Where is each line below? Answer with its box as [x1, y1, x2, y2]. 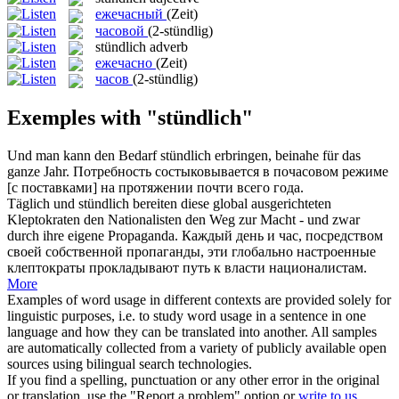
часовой [95, 22, 144, 38]
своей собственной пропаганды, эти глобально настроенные [7, 243, 376, 259]
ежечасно [95, 55, 152, 71]
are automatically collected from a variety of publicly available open [7, 339, 387, 355]
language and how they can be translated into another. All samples [7, 323, 377, 339]
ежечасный [95, 6, 163, 22]
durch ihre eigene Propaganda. [7, 227, 178, 243]
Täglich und [7, 195, 78, 211]
